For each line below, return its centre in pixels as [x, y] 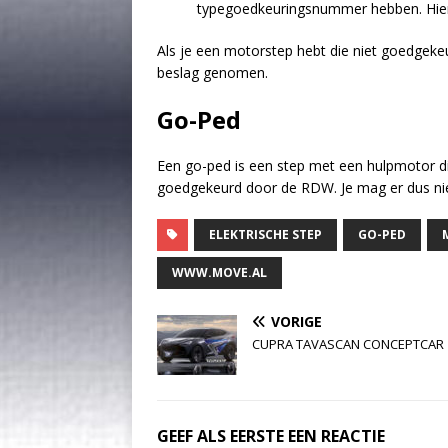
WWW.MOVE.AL [219, 272]
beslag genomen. [212, 72]
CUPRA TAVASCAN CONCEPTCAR [348, 343]
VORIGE [296, 321]
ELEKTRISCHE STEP [265, 234]
